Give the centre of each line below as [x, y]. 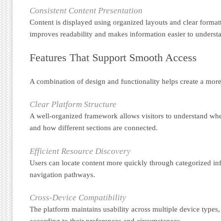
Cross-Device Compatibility [78, 197]
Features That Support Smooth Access [113, 57]
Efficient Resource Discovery [80, 151]
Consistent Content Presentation [86, 10]
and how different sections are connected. [94, 128]
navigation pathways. [63, 174]
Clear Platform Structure [73, 105]
